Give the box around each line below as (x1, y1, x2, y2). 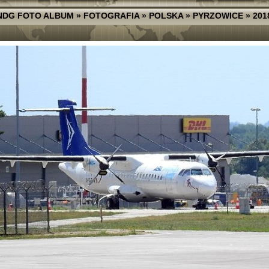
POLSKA (148, 11, 183, 20)
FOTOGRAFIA (83, 11, 139, 20)
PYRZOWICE (192, 11, 243, 20)
